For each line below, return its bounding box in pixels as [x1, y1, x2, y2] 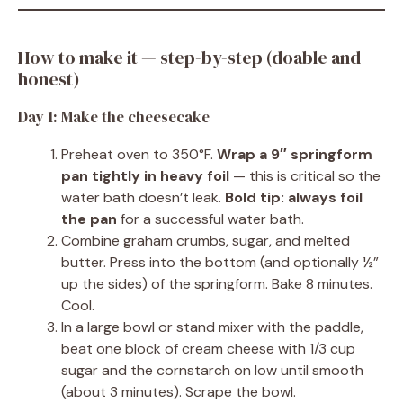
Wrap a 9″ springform [217, 145, 372, 164]
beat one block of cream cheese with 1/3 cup [61, 339, 355, 358]
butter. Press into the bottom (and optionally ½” [61, 253, 379, 272]
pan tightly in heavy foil [61, 166, 229, 185]
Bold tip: [225, 188, 284, 207]
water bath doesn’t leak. [61, 188, 225, 207]
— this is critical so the [229, 166, 381, 185]
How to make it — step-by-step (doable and [18, 45, 361, 70]
